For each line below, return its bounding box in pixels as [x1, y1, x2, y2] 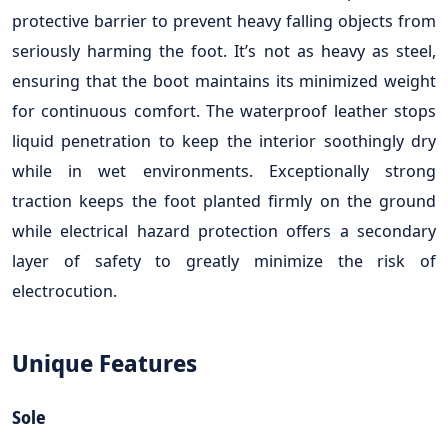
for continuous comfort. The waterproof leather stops [12, 98, 436, 122]
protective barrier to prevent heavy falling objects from [12, 8, 436, 32]
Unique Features [12, 346, 203, 379]
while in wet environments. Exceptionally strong [12, 158, 436, 182]
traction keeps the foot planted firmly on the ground [12, 188, 436, 212]
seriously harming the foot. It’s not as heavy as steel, [12, 38, 436, 62]
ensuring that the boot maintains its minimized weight [12, 68, 436, 92]
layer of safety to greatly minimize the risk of [12, 248, 436, 272]
